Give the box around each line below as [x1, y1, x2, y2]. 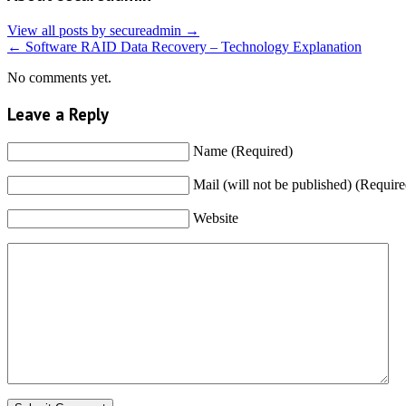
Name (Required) [193, 142, 293, 159]
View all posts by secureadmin [7, 23, 185, 39]
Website [193, 209, 238, 226]
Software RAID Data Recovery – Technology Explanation [22, 39, 362, 55]
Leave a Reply [7, 102, 109, 125]
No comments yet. [7, 70, 111, 86]
